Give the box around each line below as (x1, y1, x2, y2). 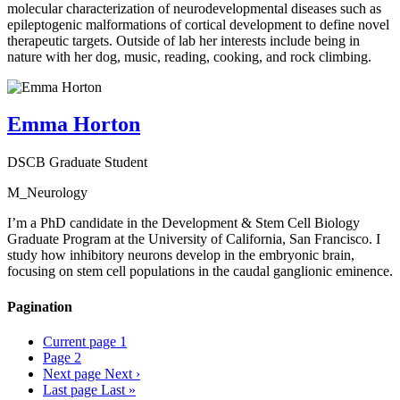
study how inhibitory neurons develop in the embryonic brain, (7, 247, 354, 263)
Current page (43, 333, 120, 349)
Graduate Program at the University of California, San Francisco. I (7, 231, 380, 247)
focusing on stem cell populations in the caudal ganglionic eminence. (7, 263, 393, 279)
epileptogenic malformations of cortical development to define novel (7, 16, 389, 32)
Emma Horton (7, 112, 140, 137)
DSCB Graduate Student (7, 154, 147, 171)
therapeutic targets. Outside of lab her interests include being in (7, 32, 360, 48)
